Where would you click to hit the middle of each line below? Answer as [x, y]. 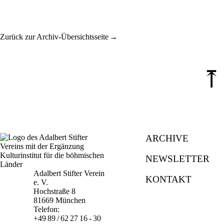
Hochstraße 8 [55, 191]
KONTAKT [169, 179]
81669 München [60, 200]
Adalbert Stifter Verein [69, 173]
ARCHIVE [167, 138]
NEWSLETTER [178, 158]
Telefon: [47, 209]
